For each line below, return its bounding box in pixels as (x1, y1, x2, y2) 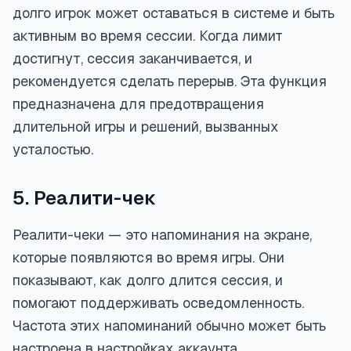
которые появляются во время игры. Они (13, 248, 284, 266)
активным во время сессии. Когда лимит (13, 27, 283, 45)
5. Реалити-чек (13, 186, 156, 210)
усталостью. (13, 140, 93, 158)
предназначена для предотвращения (13, 95, 264, 113)
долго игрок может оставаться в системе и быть (13, 4, 335, 22)
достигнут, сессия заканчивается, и (13, 49, 252, 67)
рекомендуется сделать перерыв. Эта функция (13, 72, 327, 90)
